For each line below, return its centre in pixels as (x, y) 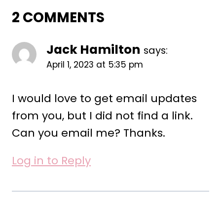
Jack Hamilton (93, 50)
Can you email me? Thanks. (89, 133)
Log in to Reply (51, 161)
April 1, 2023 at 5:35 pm (95, 65)
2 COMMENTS (58, 18)
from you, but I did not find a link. (102, 116)
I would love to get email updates (104, 99)
